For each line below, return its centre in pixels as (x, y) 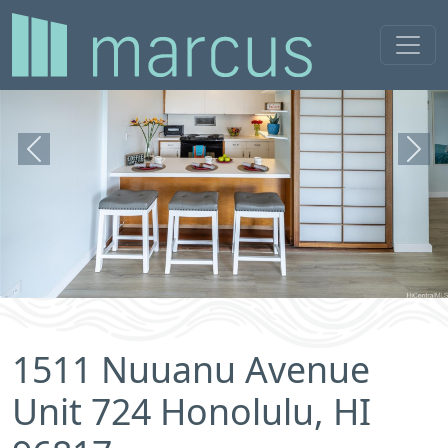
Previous (65, 159)
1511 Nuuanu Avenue (191, 369)
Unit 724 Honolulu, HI (191, 411)
